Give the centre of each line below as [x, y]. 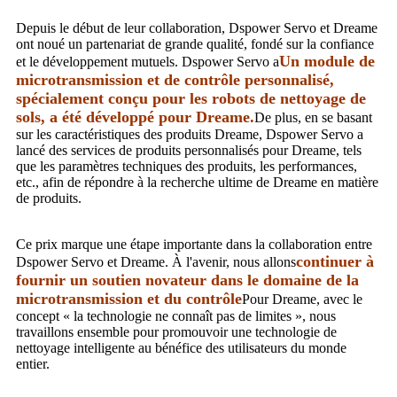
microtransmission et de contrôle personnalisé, [175, 79]
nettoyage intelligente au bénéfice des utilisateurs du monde [181, 347]
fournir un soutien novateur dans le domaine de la [187, 280]
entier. [33, 363]
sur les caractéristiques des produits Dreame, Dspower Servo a [190, 134]
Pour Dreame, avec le [302, 299]
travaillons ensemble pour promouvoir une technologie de [176, 331]
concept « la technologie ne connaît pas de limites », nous [176, 315]
